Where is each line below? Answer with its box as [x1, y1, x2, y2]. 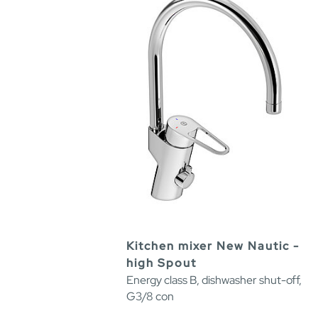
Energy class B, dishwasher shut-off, [126, 273, 302, 288]
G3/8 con [126, 289, 174, 305]
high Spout [126, 256, 197, 271]
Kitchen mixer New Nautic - [126, 238, 300, 254]
